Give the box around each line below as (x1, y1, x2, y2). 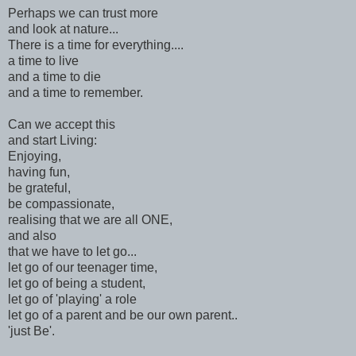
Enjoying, (8, 149, 61, 163)
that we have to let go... (8, 244, 137, 258)
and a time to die (8, 69, 101, 83)
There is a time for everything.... (8, 37, 184, 52)
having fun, (8, 164, 70, 179)
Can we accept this (8, 117, 118, 131)
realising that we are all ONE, (8, 212, 172, 226)
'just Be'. (8, 323, 55, 338)
